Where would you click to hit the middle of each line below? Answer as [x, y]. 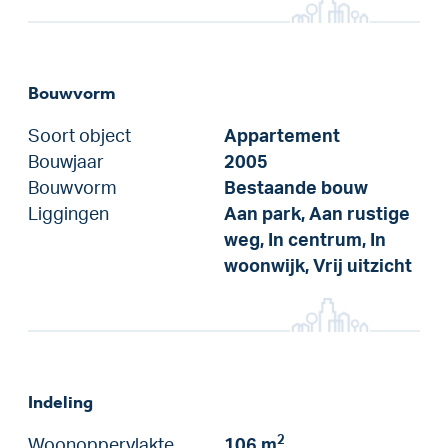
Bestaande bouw [296, 188]
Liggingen [68, 214]
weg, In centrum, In [305, 240]
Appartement [282, 136]
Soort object [79, 136]
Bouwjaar [66, 162]
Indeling [60, 401]
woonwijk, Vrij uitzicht [318, 266]
